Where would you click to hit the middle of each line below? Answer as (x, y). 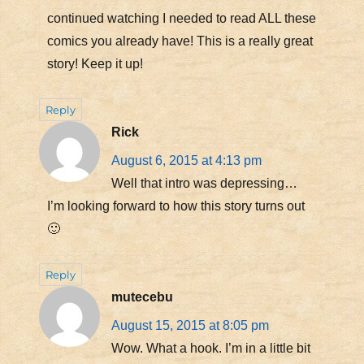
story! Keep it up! (95, 63)
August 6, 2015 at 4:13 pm (186, 160)
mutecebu (142, 297)
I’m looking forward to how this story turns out (175, 206)
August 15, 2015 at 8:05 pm (190, 325)
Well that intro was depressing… (204, 183)
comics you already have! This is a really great (180, 41)
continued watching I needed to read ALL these (181, 18)
